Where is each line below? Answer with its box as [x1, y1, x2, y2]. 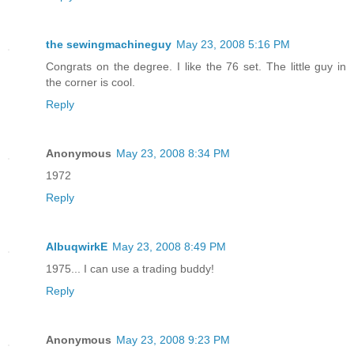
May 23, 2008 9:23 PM [116, 333, 230, 347]
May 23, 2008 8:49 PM [112, 240, 226, 254]
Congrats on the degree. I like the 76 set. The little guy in [46, 60, 346, 73]
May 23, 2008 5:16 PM [176, 38, 290, 51]
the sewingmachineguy [46, 38, 171, 51]
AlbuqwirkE [46, 240, 107, 254]
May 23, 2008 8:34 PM [116, 147, 230, 160]
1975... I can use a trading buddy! [46, 262, 214, 276]
